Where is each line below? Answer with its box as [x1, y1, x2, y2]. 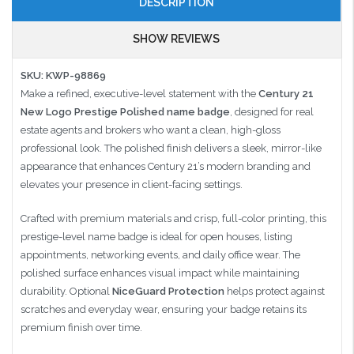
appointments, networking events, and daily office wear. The [21, 248, 300, 261]
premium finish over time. [21, 321, 142, 333]
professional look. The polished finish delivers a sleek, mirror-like [21, 142, 322, 155]
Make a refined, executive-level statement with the [21, 88, 258, 100]
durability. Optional [21, 284, 112, 297]
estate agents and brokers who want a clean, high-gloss [21, 124, 281, 137]
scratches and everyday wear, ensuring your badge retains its [21, 303, 307, 315]
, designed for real [230, 106, 314, 119]
